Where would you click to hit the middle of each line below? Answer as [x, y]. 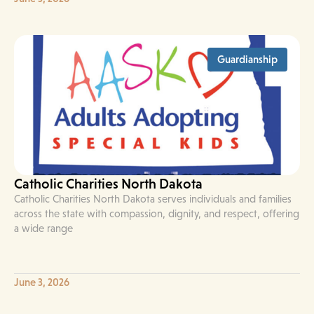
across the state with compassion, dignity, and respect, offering [157, 213]
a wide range [43, 228]
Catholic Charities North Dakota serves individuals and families [153, 199]
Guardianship [247, 59]
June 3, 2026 [42, 282]
